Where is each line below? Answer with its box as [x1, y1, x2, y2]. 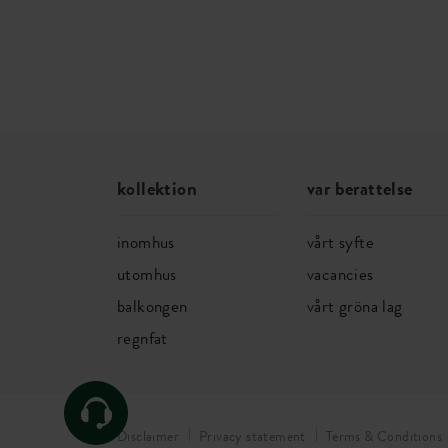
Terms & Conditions [325, 425, 443, 446]
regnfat [117, 326, 168, 350]
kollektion [117, 175, 197, 202]
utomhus [117, 262, 177, 286]
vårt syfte [307, 230, 374, 254]
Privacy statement [199, 425, 306, 446]
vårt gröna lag [307, 294, 403, 318]
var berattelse [307, 175, 413, 202]
